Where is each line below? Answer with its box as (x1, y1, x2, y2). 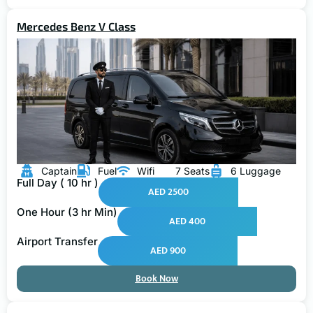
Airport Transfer (17, 235, 98, 249)
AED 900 (150, 242, 186, 259)
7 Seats (175, 165, 210, 177)
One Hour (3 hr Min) (17, 205, 117, 219)
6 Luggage (230, 165, 281, 177)
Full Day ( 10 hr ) (17, 176, 99, 190)
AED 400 (169, 213, 205, 230)
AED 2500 (148, 184, 189, 201)
